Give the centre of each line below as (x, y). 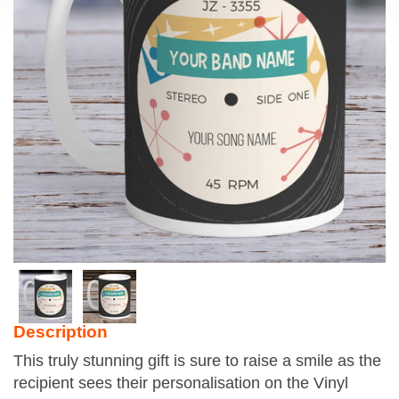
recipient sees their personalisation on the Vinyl (181, 383)
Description (61, 332)
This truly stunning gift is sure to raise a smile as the (197, 361)
